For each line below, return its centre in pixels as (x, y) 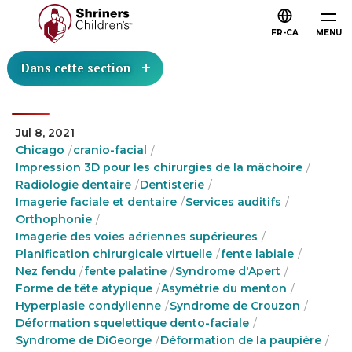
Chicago (40, 150)
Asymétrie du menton (224, 288)
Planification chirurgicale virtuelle (114, 254)
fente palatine (125, 271)
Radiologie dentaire (73, 185)
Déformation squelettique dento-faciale (132, 323)
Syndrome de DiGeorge (84, 340)
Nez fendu (46, 271)
